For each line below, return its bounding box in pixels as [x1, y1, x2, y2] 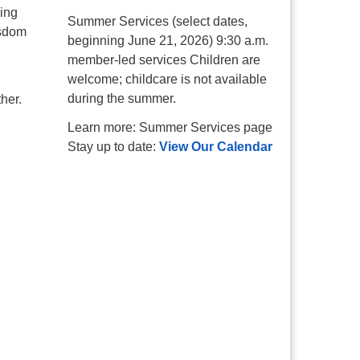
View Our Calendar [158, 140, 272, 153]
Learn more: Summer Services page [67, 121, 272, 134]
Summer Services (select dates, [67, 14, 247, 28]
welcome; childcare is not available [67, 72, 267, 86]
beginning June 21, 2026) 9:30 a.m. [67, 34, 268, 47]
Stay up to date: [67, 140, 159, 153]
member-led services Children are [67, 53, 260, 67]
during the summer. [67, 92, 176, 105]
